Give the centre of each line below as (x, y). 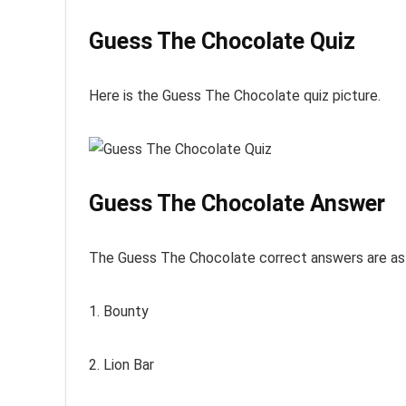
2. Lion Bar (121, 365)
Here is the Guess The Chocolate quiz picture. (235, 96)
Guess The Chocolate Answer (237, 203)
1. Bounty (119, 311)
